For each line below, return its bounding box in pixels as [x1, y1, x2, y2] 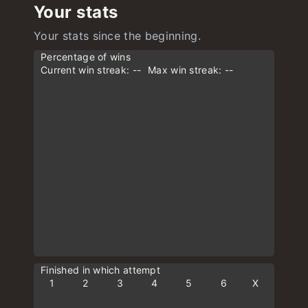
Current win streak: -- [41, 64, 142, 76]
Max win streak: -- [148, 64, 234, 76]
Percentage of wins [41, 51, 131, 63]
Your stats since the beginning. [34, 29, 201, 43]
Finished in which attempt [41, 264, 160, 276]
